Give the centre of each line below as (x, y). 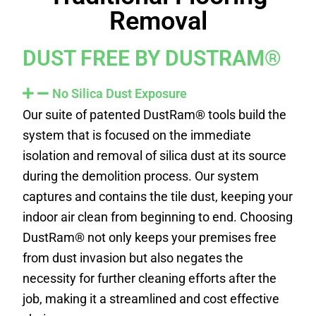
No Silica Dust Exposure (120, 93)
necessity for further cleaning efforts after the (150, 278)
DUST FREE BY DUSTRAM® (152, 58)
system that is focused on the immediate (137, 135)
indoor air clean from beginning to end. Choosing (158, 217)
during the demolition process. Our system (141, 176)
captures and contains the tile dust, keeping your (158, 196)
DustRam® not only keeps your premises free (150, 237)
